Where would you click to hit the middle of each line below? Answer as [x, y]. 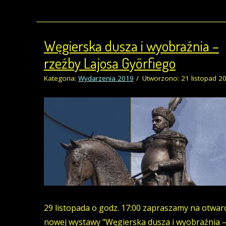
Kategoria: [61, 78]
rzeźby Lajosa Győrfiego [110, 63]
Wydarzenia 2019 [106, 78]
